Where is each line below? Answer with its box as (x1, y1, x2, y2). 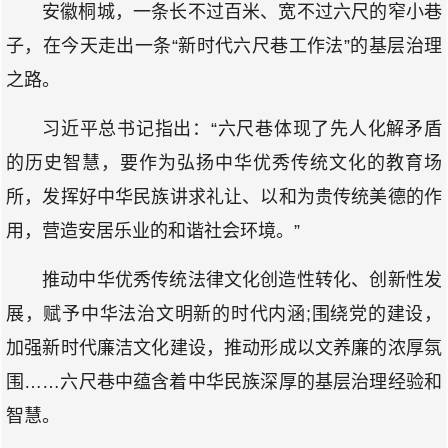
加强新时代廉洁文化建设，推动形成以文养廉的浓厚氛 (6, 338, 442, 358)
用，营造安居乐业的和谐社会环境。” (6, 221, 300, 241)
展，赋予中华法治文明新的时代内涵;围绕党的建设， (6, 304, 442, 324)
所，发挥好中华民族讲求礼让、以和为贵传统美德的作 (6, 187, 442, 207)
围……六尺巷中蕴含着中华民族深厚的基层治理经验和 (6, 372, 442, 392)
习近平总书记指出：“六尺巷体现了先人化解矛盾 (42, 119, 442, 139)
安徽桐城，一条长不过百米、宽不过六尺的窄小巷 (42, 2, 442, 22)
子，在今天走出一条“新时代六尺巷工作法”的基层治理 (6, 36, 442, 56)
